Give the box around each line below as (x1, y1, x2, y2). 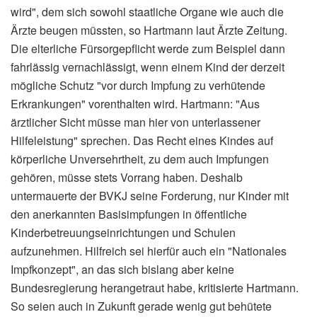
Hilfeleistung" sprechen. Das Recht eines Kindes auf (11, 132, 273, 149)
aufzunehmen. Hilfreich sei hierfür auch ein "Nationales (11, 242, 287, 259)
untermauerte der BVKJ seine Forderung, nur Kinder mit (11, 187, 289, 204)
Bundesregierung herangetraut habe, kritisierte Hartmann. (11, 279, 299, 296)
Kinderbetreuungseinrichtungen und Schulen (11, 224, 236, 241)
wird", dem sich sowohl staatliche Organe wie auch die (11, 3, 284, 20)
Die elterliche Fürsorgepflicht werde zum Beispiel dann (11, 40, 285, 57)
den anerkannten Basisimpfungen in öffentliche (11, 205, 247, 222)
